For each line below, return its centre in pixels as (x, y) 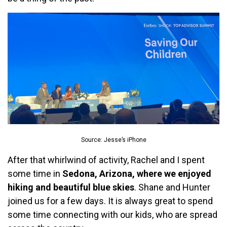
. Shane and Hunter (172, 187)
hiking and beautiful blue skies (71, 187)
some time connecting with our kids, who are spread (112, 214)
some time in (35, 173)
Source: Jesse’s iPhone (113, 140)
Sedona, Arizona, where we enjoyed (137, 173)
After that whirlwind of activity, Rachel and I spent (106, 160)
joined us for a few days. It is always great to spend (110, 201)
